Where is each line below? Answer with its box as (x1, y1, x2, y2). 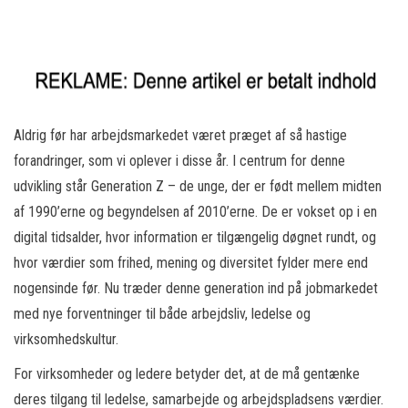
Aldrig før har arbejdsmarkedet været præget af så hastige (14, 126, 347, 144)
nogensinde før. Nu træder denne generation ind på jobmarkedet (14, 279, 378, 297)
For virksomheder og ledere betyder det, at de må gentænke (14, 364, 360, 382)
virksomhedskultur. (14, 330, 118, 348)
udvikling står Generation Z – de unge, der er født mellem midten (14, 177, 382, 195)
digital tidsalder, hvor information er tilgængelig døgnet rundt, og (14, 228, 376, 246)
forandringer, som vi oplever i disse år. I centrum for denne (14, 151, 345, 169)
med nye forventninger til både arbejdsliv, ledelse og (14, 304, 311, 322)
